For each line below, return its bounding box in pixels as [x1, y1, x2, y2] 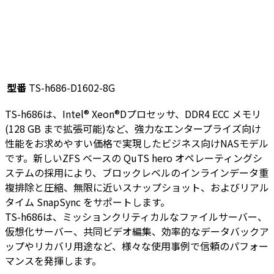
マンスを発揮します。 [5, 253, 102, 268]
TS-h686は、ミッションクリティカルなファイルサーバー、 [5, 209, 267, 224]
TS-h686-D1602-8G [29, 80, 115, 95]
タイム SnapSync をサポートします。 [5, 194, 170, 209]
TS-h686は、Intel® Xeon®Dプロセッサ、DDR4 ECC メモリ [5, 106, 261, 121]
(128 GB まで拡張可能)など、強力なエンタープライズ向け [5, 120, 261, 136]
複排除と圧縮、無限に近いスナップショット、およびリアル [5, 179, 269, 194]
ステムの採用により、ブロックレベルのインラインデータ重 [5, 165, 268, 180]
